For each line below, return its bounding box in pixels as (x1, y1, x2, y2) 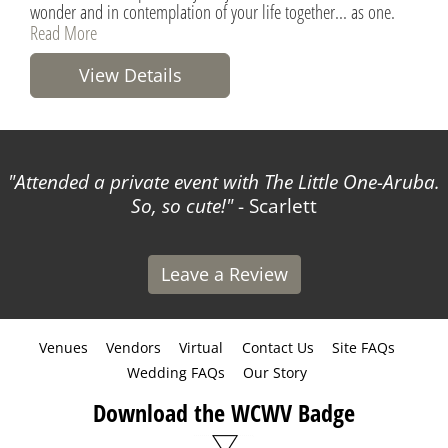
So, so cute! (131, 192, 226, 219)
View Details (78, 62, 182, 87)
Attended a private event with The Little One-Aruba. (15, 168, 440, 195)
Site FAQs (332, 337, 396, 357)
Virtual (179, 337, 224, 357)
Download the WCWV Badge (93, 395, 355, 429)
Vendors (105, 337, 161, 357)
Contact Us (241, 337, 314, 357)
